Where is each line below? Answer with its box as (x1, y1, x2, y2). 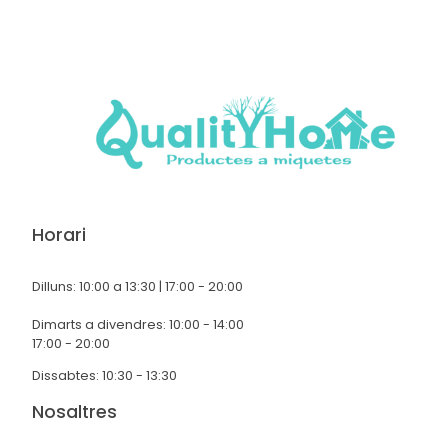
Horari (32, 223, 86, 248)
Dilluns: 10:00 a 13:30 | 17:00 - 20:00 (32, 278, 243, 296)
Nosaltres (32, 399, 117, 424)
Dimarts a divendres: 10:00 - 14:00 (32, 316, 244, 334)
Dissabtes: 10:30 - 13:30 (32, 366, 177, 384)
